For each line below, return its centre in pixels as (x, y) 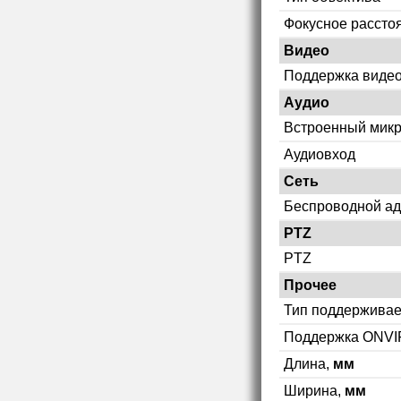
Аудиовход (320, 154)
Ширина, (314, 390)
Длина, (308, 363)
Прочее (310, 285)
